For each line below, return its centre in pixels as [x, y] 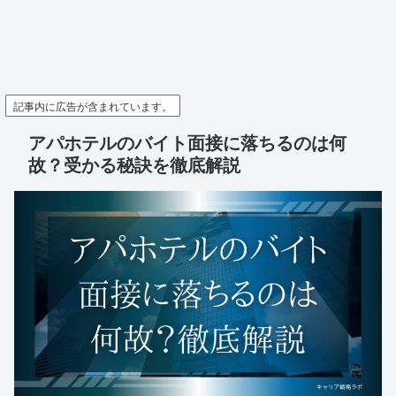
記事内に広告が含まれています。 [93, 106]
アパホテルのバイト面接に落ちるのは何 [187, 142]
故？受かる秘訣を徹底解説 [134, 164]
